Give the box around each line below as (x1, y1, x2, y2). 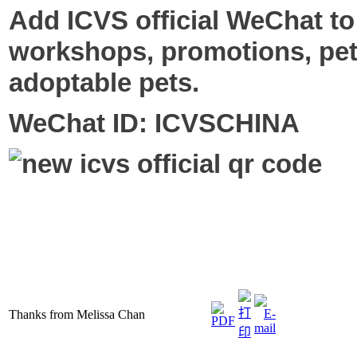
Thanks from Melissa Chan (9, 307, 145, 321)
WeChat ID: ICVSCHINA (9, 108, 300, 138)
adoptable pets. (9, 67, 199, 97)
